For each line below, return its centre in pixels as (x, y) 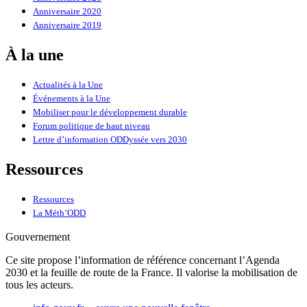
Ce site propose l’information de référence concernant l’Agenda (143, 260)
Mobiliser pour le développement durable (110, 112)
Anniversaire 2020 (67, 12)
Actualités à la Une (68, 85)
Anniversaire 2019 (67, 26)
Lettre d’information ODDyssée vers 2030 (110, 139)
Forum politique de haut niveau (91, 126)
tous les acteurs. (39, 284)
